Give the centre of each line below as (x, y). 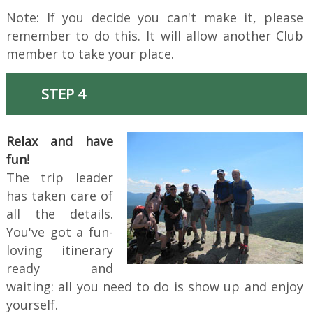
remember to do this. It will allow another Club (155, 36)
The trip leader (60, 178)
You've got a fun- (60, 232)
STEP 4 (63, 94)
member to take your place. (90, 54)
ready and (60, 269)
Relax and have (60, 141)
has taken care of (60, 196)
